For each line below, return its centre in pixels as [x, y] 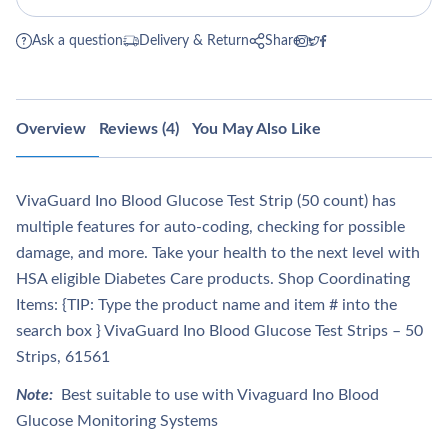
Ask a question [77, 41]
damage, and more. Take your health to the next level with [218, 253]
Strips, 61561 [63, 357]
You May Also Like [256, 129]
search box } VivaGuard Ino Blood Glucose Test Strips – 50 [219, 331]
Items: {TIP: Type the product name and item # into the [206, 305]
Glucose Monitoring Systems [117, 421]
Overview [51, 129]
